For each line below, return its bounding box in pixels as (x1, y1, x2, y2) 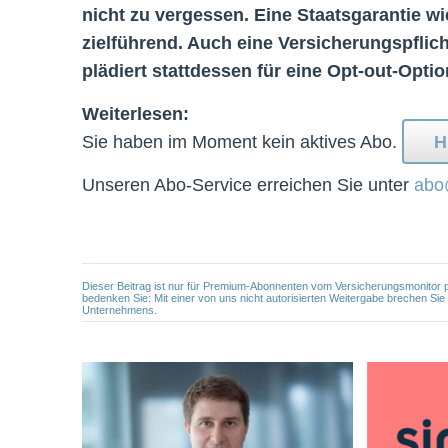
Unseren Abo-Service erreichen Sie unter (82, 174, 414, 196)
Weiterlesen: (82, 103, 189, 125)
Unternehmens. (82, 304, 157, 317)
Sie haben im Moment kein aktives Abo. (82, 131, 402, 153)
